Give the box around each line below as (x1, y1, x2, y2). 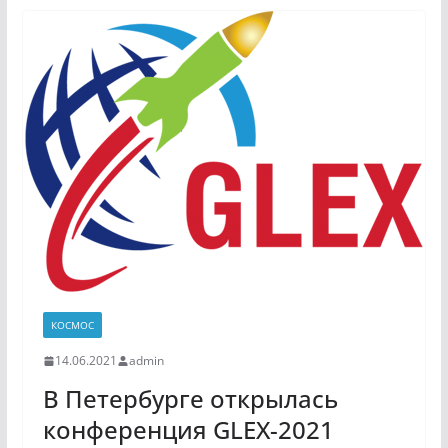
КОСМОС (50, 318, 94, 332)
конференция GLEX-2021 (42, 413, 334, 446)
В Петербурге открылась (42, 382, 338, 415)
